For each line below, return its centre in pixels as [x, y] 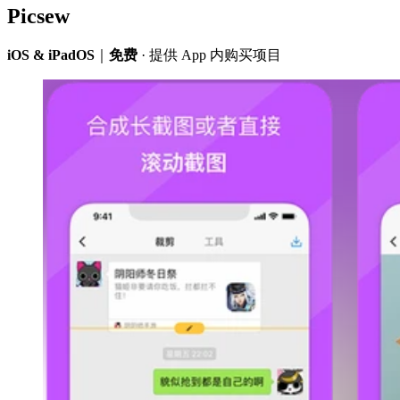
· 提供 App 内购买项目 [209, 54]
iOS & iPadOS [51, 54]
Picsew [38, 16]
